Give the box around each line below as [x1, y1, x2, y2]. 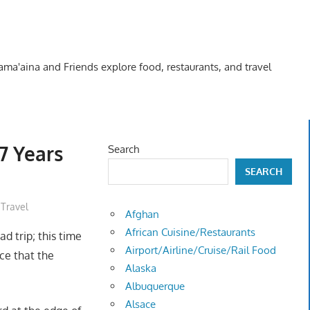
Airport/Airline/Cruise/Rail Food [125, 244, 277, 257]
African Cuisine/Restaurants [125, 226, 256, 239]
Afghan [125, 208, 160, 221]
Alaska [125, 262, 157, 275]
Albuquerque [125, 280, 185, 293]
